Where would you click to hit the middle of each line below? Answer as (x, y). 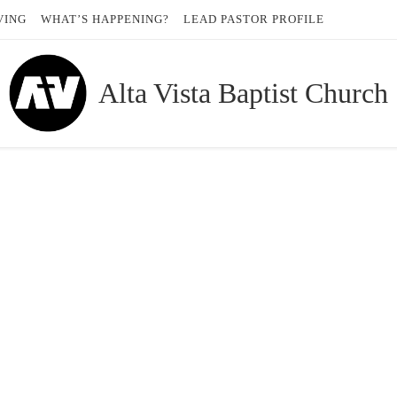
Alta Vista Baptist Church (243, 93)
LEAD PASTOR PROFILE (254, 19)
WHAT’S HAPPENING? (105, 19)
